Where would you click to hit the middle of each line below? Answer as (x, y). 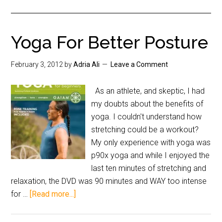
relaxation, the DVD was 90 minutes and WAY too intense (109, 181)
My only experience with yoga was (151, 142)
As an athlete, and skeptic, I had (148, 91)
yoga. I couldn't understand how (147, 117)
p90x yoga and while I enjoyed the (151, 155)
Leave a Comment (139, 64)
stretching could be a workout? (145, 130)
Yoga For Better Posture (110, 42)
